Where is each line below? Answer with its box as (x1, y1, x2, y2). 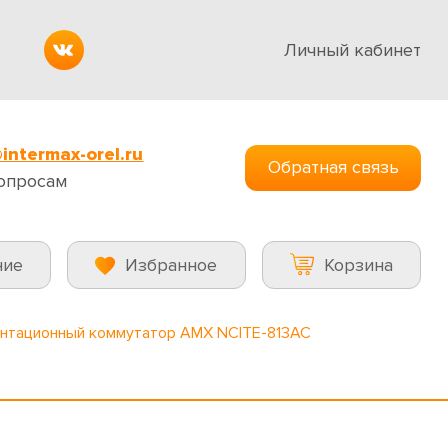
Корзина (323, 253, 393, 276)
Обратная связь (267, 156, 399, 178)
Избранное (125, 253, 218, 276)
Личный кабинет (284, 38, 421, 61)
